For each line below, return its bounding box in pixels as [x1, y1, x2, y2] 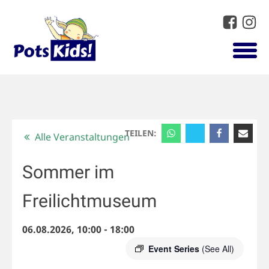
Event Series [148, 243, 202, 255]
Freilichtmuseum [22, 190, 157, 212]
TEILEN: [125, 127, 160, 139]
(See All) [201, 243, 234, 255]
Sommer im [22, 162, 114, 183]
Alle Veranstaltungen [35, 130, 130, 144]
